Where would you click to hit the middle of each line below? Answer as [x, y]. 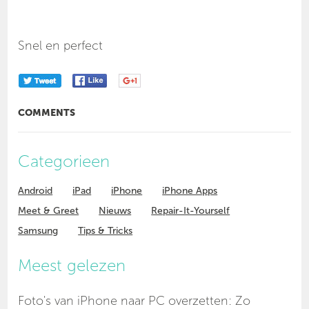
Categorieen [64, 161]
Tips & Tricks [106, 231]
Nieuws [115, 211]
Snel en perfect [61, 46]
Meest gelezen [72, 266]
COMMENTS [47, 113]
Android [36, 191]
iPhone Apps [190, 191]
